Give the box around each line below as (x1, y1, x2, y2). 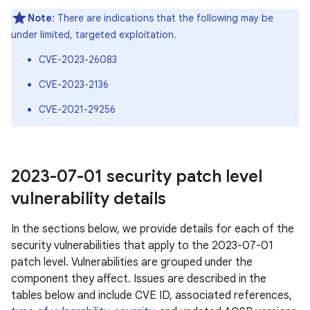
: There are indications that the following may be (52, 12, 273, 24)
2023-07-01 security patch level (11, 166, 262, 187)
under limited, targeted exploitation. (11, 28, 176, 41)
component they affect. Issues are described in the (11, 272, 266, 286)
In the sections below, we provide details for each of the (11, 222, 294, 236)
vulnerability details (11, 188, 166, 209)
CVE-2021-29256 (39, 103, 116, 116)
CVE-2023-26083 (39, 53, 117, 66)
